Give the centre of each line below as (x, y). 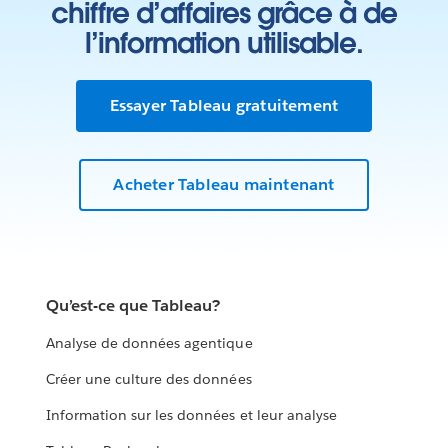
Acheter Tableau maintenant (224, 185)
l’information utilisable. (224, 42)
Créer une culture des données (149, 379)
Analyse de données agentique (149, 343)
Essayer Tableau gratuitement (224, 105)
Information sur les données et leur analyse (191, 415)
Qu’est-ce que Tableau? (133, 306)
